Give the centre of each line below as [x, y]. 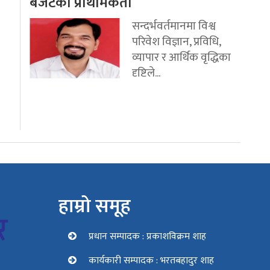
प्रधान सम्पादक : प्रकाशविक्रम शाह [147, 237]
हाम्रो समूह [94, 207]
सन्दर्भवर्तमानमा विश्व [174, 26]
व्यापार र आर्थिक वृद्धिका [181, 58]
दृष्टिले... [146, 73]
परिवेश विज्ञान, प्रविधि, [176, 42]
